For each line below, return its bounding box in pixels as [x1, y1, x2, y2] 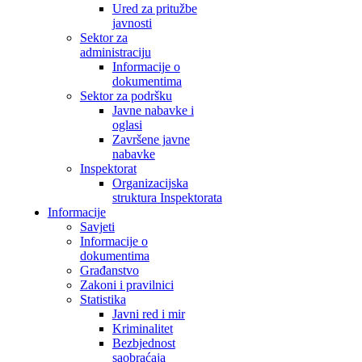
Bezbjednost [112, 336, 175, 350]
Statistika [79, 293, 126, 306]
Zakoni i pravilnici [79, 278, 174, 292]
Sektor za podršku [79, 89, 172, 103]
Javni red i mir [112, 307, 185, 321]
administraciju [79, 45, 151, 59]
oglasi [112, 118, 142, 132]
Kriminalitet [112, 322, 173, 335]
